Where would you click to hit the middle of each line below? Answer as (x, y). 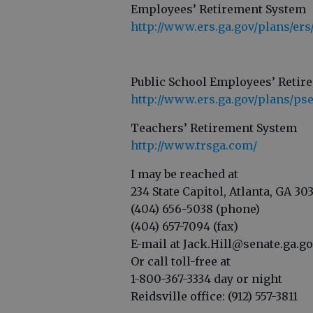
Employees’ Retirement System (218, 9)
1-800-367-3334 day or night (206, 279)
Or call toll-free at (181, 262)
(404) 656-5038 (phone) (195, 209)
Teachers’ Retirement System (214, 128)
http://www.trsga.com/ (194, 146)
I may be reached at (184, 174)
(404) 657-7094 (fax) (184, 227)
